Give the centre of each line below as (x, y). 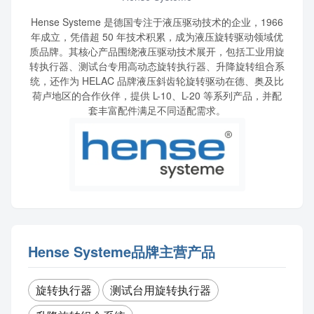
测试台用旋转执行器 (161, 289)
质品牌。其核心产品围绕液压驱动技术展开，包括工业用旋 (157, 51)
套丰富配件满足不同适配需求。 (157, 110)
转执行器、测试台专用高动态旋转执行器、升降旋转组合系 (157, 66)
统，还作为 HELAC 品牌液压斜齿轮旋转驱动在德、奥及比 (157, 81)
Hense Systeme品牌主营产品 (122, 251)
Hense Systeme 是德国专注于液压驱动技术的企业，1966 (157, 22)
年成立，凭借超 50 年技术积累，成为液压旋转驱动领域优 (157, 36)
